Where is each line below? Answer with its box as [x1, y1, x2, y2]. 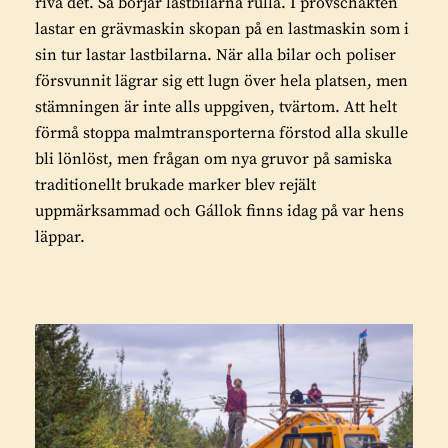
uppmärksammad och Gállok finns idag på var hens [35, 200, 404, 221]
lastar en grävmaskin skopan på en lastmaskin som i [35, 18, 409, 39]
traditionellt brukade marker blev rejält [35, 174, 316, 195]
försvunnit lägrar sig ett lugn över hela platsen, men [35, 70, 408, 91]
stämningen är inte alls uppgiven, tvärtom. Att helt [35, 96, 397, 117]
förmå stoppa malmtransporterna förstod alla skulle [35, 122, 408, 143]
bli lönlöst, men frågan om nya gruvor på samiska [35, 148, 392, 169]
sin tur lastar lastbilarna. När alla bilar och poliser [35, 44, 396, 65]
